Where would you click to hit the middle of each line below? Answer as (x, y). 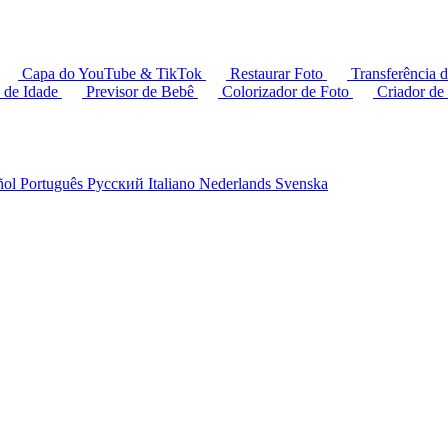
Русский (117, 183)
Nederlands (237, 183)
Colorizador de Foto (285, 91)
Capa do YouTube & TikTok (112, 73)
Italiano (173, 183)
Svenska (301, 183)
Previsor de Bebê (140, 91)
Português (53, 183)
